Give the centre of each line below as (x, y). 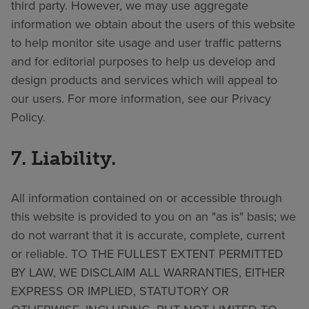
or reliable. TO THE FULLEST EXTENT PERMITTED (147, 253)
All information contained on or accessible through (147, 198)
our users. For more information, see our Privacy (141, 99)
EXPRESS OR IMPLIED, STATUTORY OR (120, 291)
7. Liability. (63, 158)
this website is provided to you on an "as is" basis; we (153, 216)
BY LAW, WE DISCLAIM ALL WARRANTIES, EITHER (148, 272)
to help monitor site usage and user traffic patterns (146, 43)
